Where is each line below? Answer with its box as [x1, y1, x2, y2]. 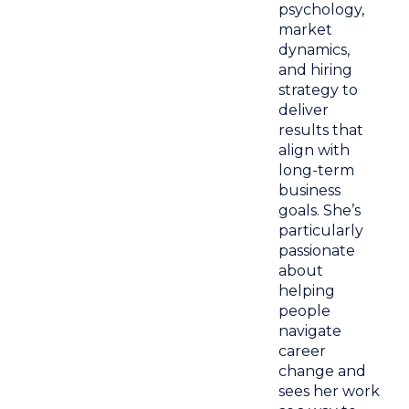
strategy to [278, 80, 359, 99]
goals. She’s [278, 201, 362, 219]
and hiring [278, 60, 353, 79]
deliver [278, 100, 330, 119]
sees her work [278, 382, 381, 400]
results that [278, 121, 364, 139]
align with [278, 141, 351, 159]
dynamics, [278, 40, 351, 58]
